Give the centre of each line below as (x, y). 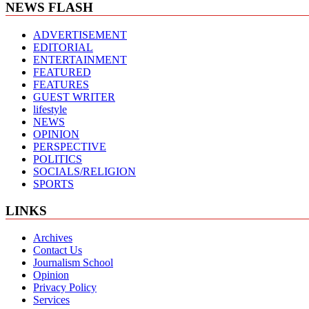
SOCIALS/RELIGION (84, 171)
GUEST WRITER (74, 97)
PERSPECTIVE (70, 146)
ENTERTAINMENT (80, 59)
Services (51, 300)
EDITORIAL (63, 47)
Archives (53, 238)
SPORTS (53, 183)
